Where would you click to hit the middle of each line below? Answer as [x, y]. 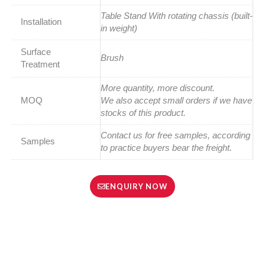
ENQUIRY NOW [136, 186]
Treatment [40, 65]
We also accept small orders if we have [176, 101]
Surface [35, 52]
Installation [41, 22]
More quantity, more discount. [158, 88]
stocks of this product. [143, 113]
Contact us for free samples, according [175, 136]
